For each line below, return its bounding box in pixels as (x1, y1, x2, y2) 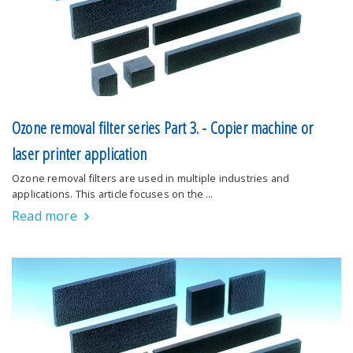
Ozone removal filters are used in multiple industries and (12, 172, 290, 186)
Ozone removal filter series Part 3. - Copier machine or (12, 117, 314, 139)
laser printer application (12, 143, 147, 165)
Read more (12, 207, 77, 225)
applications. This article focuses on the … (12, 188, 214, 202)
